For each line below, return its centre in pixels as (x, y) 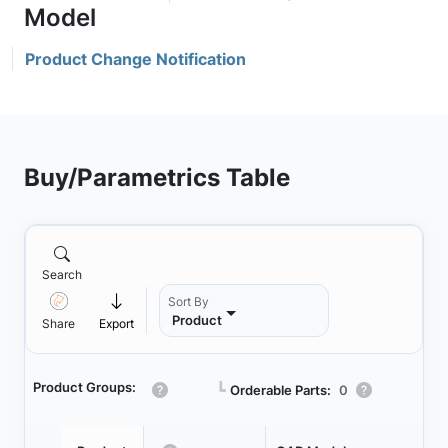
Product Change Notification (135, 59)
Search (62, 274)
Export (116, 323)
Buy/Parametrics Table (157, 177)
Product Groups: (84, 387)
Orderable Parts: (280, 389)
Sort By (188, 301)
